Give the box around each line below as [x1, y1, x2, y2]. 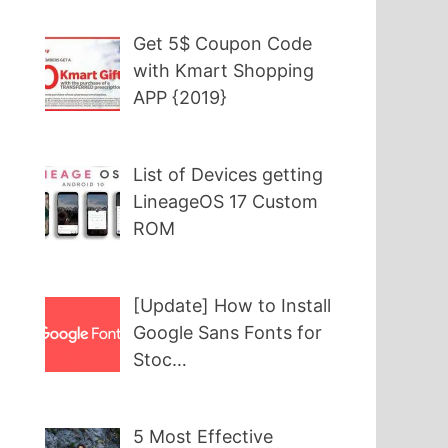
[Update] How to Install [133, 294, 332, 316]
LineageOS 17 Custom [133, 191, 319, 213]
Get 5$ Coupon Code [133, 33, 313, 55]
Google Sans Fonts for [133, 321, 323, 343]
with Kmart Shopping [133, 60, 315, 82]
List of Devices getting [133, 164, 324, 186]
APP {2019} [133, 87, 228, 109]
